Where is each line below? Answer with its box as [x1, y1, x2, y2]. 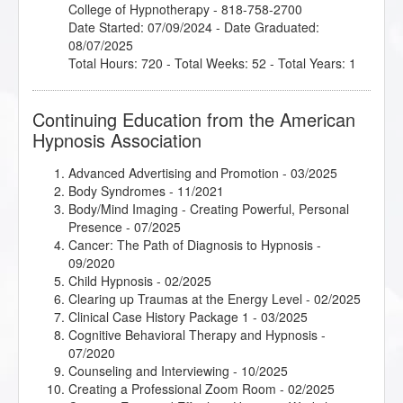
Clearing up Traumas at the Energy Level [68, 290, 302, 309]
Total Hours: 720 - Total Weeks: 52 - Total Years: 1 [68, 54, 356, 73]
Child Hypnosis [68, 272, 153, 291]
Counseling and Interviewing [68, 362, 229, 381]
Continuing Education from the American [32, 106, 355, 133]
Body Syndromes [68, 182, 166, 201]
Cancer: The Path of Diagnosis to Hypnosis [68, 236, 313, 255]
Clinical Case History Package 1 [68, 308, 249, 327]
